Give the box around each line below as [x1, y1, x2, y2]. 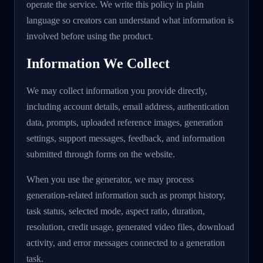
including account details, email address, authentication [26, 102, 229, 112]
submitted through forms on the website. [26, 149, 175, 160]
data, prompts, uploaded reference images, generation [26, 117, 223, 128]
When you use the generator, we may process [26, 174, 194, 185]
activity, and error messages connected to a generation [26, 238, 225, 248]
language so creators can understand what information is [26, 15, 234, 25]
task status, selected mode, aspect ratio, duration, [26, 206, 205, 217]
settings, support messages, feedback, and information [26, 133, 225, 144]
